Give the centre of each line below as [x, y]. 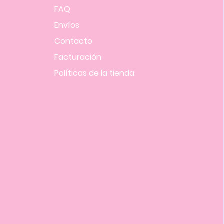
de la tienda [110, 73]
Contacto [73, 41]
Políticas [70, 73]
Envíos [67, 25]
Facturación [78, 57]
